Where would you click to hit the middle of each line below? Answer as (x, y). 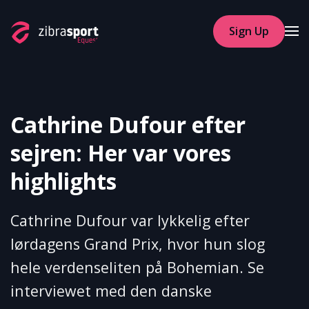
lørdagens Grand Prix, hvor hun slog (138, 244)
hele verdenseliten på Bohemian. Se (137, 267)
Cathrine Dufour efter (128, 124)
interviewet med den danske (111, 291)
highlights (63, 181)
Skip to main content (107, 43)
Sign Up (249, 31)
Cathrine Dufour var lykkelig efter (130, 220)
